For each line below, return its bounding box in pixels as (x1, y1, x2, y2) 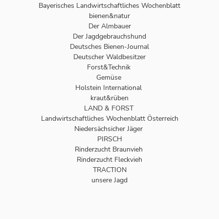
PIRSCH (97, 134, 122, 144)
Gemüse (96, 72, 123, 82)
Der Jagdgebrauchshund (73, 31, 146, 41)
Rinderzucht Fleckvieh (77, 154, 142, 164)
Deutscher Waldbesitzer (73, 52, 146, 62)
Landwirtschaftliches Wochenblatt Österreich (41, 113, 178, 123)
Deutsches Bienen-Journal (70, 42, 149, 51)
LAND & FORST (84, 103, 135, 113)
